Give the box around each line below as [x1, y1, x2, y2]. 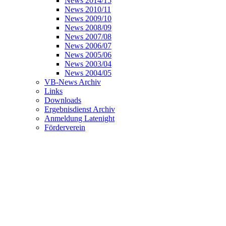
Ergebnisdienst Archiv [44, 104, 115, 114]
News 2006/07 [65, 41, 111, 50]
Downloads [44, 95, 81, 104]
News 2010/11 [65, 5, 111, 14]
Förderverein [44, 123, 85, 132]
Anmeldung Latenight [44, 114, 115, 123]
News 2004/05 [65, 68, 111, 77]
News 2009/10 [65, 14, 111, 23]
